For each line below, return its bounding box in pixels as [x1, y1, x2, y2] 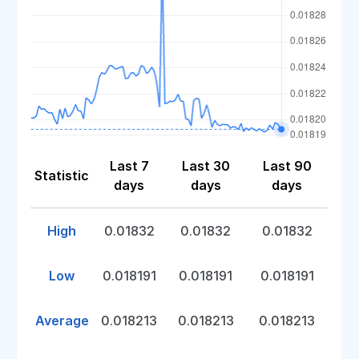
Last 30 [181, 158, 230, 174]
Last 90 [262, 158, 312, 174]
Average [34, 313, 89, 329]
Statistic [34, 167, 90, 184]
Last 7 [109, 158, 149, 174]
